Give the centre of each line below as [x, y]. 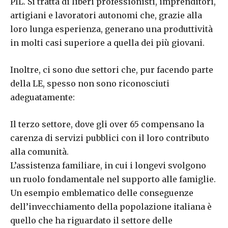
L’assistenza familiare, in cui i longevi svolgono [108, 165]
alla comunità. [39, 152]
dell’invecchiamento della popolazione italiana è [111, 207]
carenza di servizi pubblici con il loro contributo [110, 138]
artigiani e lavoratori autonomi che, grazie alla [106, 15]
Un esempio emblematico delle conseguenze [102, 193]
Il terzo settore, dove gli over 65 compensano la [107, 124]
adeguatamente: [42, 97]
